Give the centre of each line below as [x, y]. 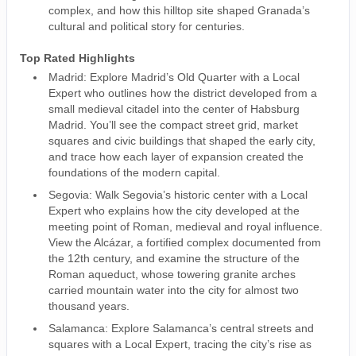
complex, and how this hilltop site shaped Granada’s [179, 10]
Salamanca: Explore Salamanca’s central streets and [181, 328]
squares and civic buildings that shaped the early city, [182, 140]
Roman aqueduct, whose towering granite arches [172, 274]
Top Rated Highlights [77, 58]
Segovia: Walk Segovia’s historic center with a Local [178, 194]
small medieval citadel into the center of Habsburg [174, 108]
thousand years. [89, 306]
